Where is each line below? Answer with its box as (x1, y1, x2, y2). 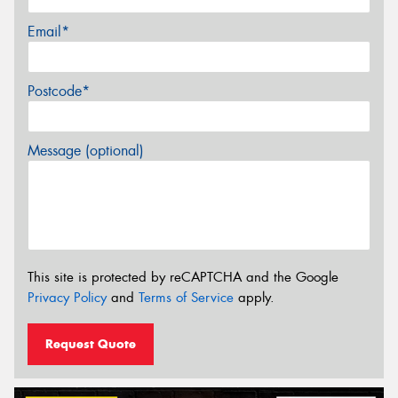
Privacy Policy (28, 289, 107, 307)
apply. (234, 289, 275, 307)
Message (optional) (28, 141, 144, 161)
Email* (28, 22, 69, 42)
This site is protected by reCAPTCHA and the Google (28, 268, 338, 287)
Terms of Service (139, 289, 234, 307)
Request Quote (45, 335, 136, 352)
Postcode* (28, 82, 90, 101)
